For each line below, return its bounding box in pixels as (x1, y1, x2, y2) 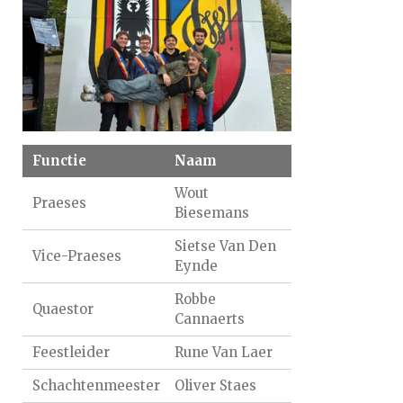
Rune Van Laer (174, 344, 273, 362)
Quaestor (32, 300, 94, 318)
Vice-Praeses (32, 247, 122, 265)
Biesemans (174, 204, 249, 222)
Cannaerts (174, 310, 245, 328)
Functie (32, 152, 87, 170)
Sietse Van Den (174, 237, 276, 255)
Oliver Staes (174, 377, 256, 395)
